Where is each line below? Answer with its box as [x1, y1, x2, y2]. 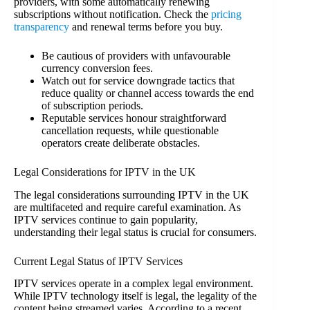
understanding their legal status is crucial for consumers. [14, 226, 257, 238]
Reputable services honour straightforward [42, 111, 226, 124]
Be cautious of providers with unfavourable [42, 49, 230, 62]
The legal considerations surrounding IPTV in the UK [14, 188, 249, 201]
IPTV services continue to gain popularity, [14, 213, 198, 226]
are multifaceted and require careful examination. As [14, 201, 241, 213]
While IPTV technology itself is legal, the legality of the [14, 290, 257, 302]
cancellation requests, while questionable [42, 124, 219, 136]
